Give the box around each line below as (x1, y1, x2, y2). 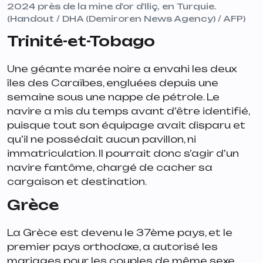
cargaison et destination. (7, 176, 149, 188)
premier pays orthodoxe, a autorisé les (7, 241, 218, 253)
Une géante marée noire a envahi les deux (7, 63, 237, 75)
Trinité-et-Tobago (7, 32, 162, 50)
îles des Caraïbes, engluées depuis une (7, 77, 218, 89)
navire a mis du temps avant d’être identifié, (7, 105, 249, 117)
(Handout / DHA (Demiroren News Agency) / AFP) (7, 14, 245, 24)
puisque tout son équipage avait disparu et (7, 119, 245, 131)
